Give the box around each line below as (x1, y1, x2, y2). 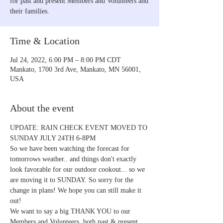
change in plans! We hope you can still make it (10, 186, 143, 194)
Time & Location (10, 35, 80, 46)
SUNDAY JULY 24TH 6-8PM (10, 134, 96, 142)
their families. (10, 7, 49, 15)
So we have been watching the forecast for (10, 144, 131, 152)
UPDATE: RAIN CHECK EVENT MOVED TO (10, 123, 149, 131)
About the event (10, 102, 74, 113)
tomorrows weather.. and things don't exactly (10, 155, 138, 163)
